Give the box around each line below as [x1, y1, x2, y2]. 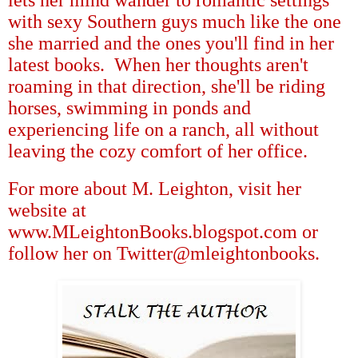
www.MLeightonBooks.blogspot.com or [8, 221, 318, 242]
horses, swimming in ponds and [8, 97, 251, 118]
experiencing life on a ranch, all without [8, 118, 319, 140]
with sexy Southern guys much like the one [8, 10, 341, 32]
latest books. [8, 54, 105, 75]
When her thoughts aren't [114, 54, 308, 75]
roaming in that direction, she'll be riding [8, 75, 325, 97]
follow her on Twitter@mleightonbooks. [8, 242, 320, 264]
